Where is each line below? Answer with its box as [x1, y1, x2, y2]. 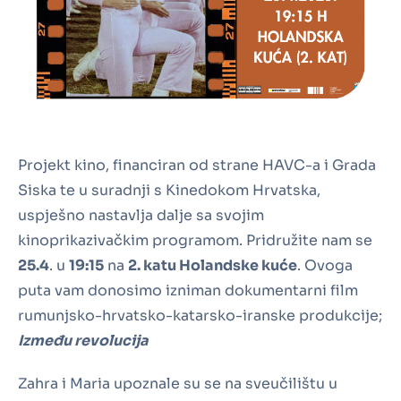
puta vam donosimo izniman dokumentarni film [18, 281, 358, 301]
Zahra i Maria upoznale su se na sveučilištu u [18, 374, 337, 394]
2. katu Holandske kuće [128, 256, 297, 276]
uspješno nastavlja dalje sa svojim [18, 206, 264, 226]
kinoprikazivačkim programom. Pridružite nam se [18, 231, 372, 251]
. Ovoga [297, 256, 353, 276]
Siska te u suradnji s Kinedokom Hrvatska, [18, 181, 320, 200]
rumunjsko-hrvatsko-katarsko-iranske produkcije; [18, 306, 382, 326]
